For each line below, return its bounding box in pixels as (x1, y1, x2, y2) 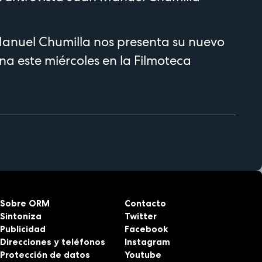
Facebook (124, 223, 168, 235)
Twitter (124, 210, 157, 222)
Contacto (124, 197, 166, 209)
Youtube (124, 249, 161, 260)
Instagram (124, 236, 170, 247)
